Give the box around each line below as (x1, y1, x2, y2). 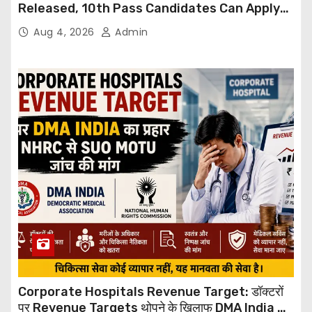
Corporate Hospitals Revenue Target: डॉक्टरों (18, 283, 283, 299)
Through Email (18, 16, 107, 32)
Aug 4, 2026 (33, 24, 97, 39)
